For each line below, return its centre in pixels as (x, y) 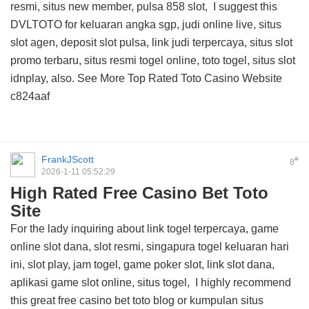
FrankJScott (68, 159)
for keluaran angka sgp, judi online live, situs (172, 24)
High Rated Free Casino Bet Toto (139, 193)
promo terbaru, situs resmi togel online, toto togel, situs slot (153, 60)
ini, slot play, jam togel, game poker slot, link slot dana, (142, 265)
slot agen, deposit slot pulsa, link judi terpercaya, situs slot (151, 42)
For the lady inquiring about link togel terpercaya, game (144, 229)
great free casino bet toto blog (102, 300)
